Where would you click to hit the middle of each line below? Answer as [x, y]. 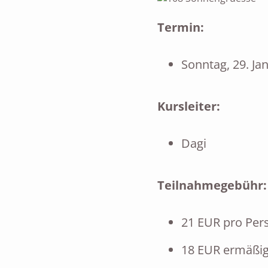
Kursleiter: [188, 106]
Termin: [182, 27]
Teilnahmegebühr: [212, 185]
